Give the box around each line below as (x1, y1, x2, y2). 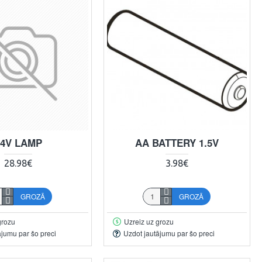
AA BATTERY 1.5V (135, 135, 219, 150)
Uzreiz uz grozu (123, 216, 174, 226)
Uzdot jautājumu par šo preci (123, 228, 215, 239)
